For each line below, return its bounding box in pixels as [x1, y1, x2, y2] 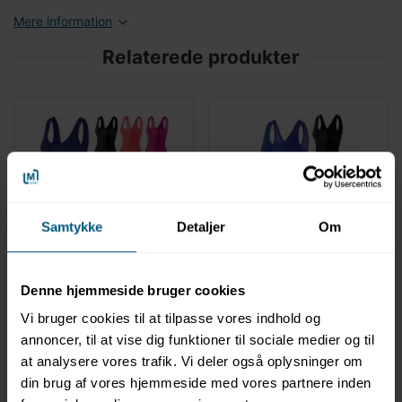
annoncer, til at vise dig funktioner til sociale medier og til [21, 332, 374, 348]
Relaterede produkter [102, 46, 300, 69]
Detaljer [176, 218, 226, 234]
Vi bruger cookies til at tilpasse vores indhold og [21, 310, 320, 327]
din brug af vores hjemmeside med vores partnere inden [21, 375, 371, 391]
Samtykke [40, 218, 103, 234]
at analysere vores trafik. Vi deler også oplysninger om [21, 354, 363, 370]
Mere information [13, 13, 112, 30]
